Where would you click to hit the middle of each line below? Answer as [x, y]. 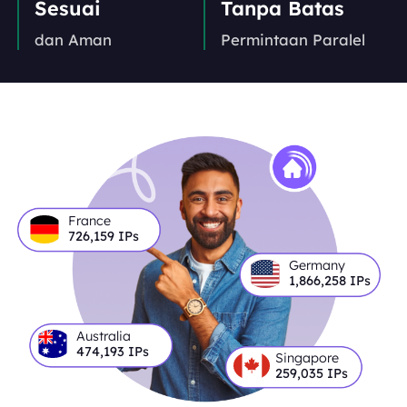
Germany [318, 266]
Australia [104, 336]
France [89, 221]
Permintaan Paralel [293, 39]
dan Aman [73, 39]
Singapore [307, 357]
